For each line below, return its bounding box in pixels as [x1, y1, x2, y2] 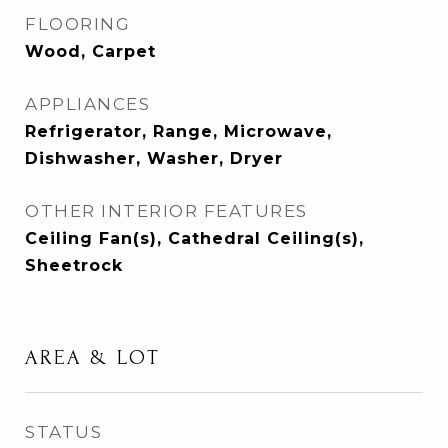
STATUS [25, 422, 102, 442]
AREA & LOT [25, 346, 161, 369]
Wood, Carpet [25, 42, 156, 61]
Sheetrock [25, 256, 123, 275]
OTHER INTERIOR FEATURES [25, 201, 308, 221]
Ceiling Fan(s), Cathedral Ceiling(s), [25, 229, 364, 248]
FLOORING [25, 14, 130, 34]
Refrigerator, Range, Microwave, [25, 122, 332, 141]
